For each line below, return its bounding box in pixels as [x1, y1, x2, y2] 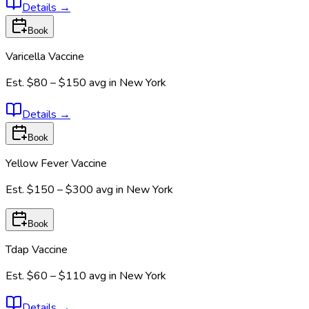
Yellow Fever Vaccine [6, 155, 107, 171]
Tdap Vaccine [6, 241, 68, 257]
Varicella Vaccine [6, 48, 84, 64]
